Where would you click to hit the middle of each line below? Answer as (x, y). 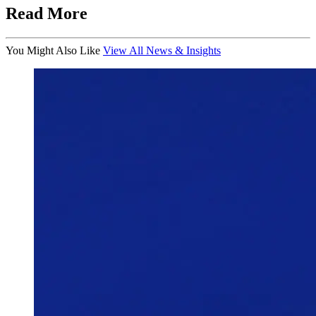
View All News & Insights (162, 51)
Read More (47, 14)
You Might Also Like (53, 51)
